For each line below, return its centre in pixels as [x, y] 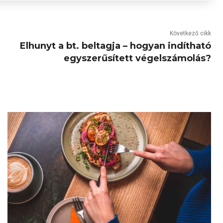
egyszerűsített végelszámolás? [137, 58]
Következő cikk [190, 33]
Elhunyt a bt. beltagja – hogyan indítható [115, 46]
